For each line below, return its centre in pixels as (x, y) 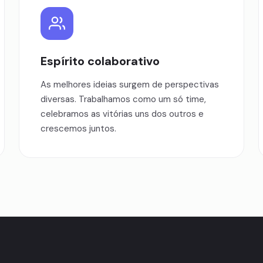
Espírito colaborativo (100, 61)
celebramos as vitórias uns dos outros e (122, 114)
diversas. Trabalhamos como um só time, (123, 99)
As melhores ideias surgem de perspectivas (130, 85)
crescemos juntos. (78, 129)
